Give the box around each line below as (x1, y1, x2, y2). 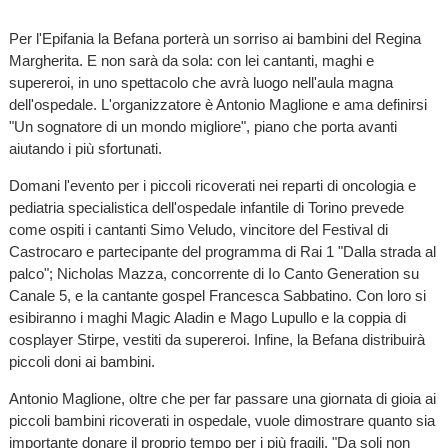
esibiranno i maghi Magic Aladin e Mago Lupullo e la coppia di (8, 309, 406, 327)
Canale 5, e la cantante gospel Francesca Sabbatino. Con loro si (8, 287, 426, 305)
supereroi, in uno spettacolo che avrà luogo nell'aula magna (8, 74, 393, 91)
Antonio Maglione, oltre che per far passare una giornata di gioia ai (8, 390, 436, 408)
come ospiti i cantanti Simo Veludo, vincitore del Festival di (8, 221, 388, 239)
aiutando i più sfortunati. (8, 140, 162, 157)
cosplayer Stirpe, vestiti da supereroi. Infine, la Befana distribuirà (8, 331, 425, 349)
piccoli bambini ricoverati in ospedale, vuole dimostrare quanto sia (8, 412, 435, 430)
